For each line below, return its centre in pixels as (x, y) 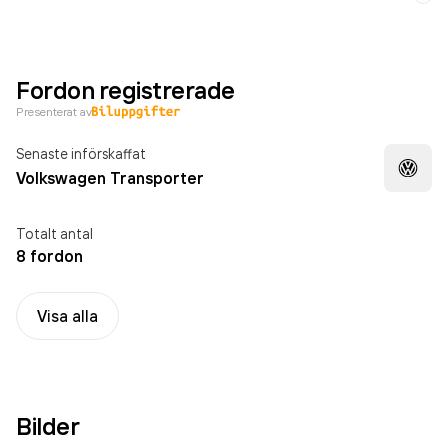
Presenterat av (54, 111)
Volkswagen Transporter (110, 178)
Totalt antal (54, 233)
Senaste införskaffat (81, 153)
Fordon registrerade (125, 90)
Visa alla (67, 316)
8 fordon (49, 256)
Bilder (48, 426)
